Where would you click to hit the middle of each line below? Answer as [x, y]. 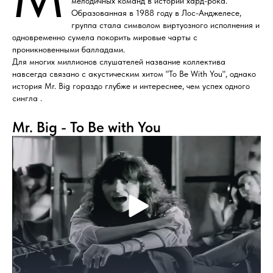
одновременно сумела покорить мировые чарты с [105, 37]
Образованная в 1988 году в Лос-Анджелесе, [156, 13]
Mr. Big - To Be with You [87, 127]
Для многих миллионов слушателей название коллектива [119, 62]
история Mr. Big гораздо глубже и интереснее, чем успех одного [131, 86]
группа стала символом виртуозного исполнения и [165, 25]
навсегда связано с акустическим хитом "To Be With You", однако [134, 74]
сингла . [27, 98]
